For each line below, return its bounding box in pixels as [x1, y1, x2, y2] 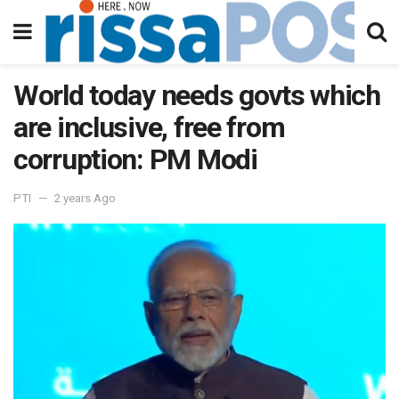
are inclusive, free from [13, 110, 285, 144]
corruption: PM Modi [13, 142, 257, 176]
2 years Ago [54, 191, 116, 205]
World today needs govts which [13, 78, 380, 112]
